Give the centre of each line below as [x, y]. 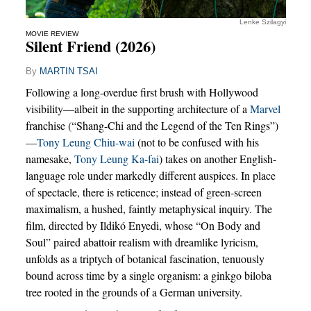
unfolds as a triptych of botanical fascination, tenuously [145, 258]
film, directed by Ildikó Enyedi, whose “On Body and [143, 225]
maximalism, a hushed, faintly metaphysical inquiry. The [149, 208]
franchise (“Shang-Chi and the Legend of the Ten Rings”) [152, 125]
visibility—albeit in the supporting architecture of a [137, 108]
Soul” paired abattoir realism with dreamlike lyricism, [142, 242]
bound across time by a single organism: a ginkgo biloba [148, 275]
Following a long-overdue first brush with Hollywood [142, 92]
